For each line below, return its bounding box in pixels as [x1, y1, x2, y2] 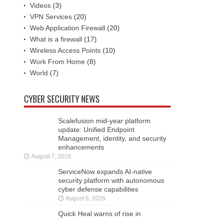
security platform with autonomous [58, 176, 164, 184]
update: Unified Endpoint [58, 125, 134, 133]
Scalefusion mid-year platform [58, 116, 151, 125]
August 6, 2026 [66, 195, 106, 202]
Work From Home [30, 57, 85, 66]
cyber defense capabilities [58, 185, 138, 193]
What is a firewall [30, 35, 82, 43]
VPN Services [30, 12, 72, 21]
